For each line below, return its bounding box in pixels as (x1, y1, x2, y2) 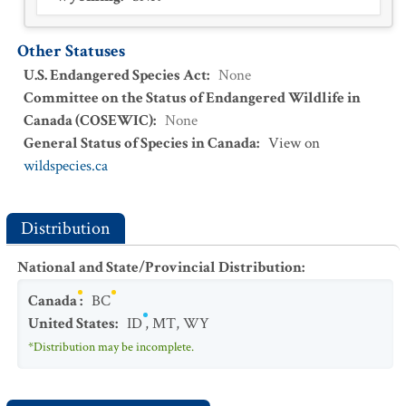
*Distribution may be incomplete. (28, 339, 194, 355)
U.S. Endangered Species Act (24, 65, 207, 85)
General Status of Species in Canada (24, 133, 256, 153)
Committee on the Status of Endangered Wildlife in (24, 88, 361, 108)
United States (28, 314, 115, 333)
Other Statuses (17, 40, 125, 63)
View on (268, 133, 320, 153)
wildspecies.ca (24, 156, 108, 176)
